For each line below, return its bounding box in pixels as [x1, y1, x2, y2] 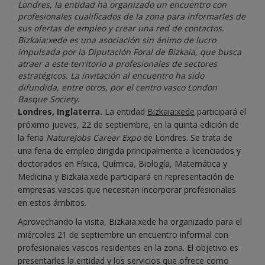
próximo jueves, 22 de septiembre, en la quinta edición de [18, 119, 239, 131]
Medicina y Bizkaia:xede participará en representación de [18, 171, 234, 183]
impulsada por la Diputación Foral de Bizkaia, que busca [18, 46, 241, 58]
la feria [18, 132, 46, 144]
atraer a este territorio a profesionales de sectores [18, 58, 217, 70]
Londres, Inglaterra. [18, 106, 102, 118]
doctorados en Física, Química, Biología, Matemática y [18, 158, 227, 170]
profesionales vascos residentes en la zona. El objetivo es [18, 242, 238, 254]
